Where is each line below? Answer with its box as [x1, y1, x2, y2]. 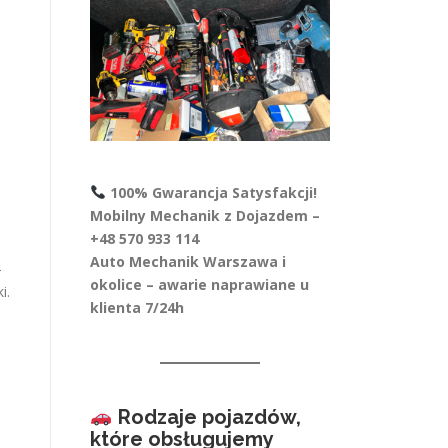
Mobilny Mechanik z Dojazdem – [90, 206, 320, 225]
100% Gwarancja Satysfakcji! [109, 183, 317, 202]
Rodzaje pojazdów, [117, 405, 301, 429]
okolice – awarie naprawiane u [90, 275, 309, 294]
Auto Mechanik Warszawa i [90, 252, 286, 271]
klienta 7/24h [90, 298, 184, 317]
